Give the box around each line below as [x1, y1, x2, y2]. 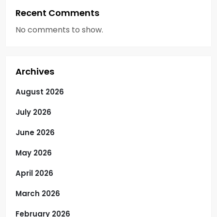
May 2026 [15, 147, 52, 158]
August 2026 [15, 86, 64, 97]
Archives [15, 65, 54, 77]
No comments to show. [15, 24, 103, 35]
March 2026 [15, 188, 60, 199]
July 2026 [15, 107, 51, 117]
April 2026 [15, 168, 53, 178]
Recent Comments [15, 6, 99, 19]
